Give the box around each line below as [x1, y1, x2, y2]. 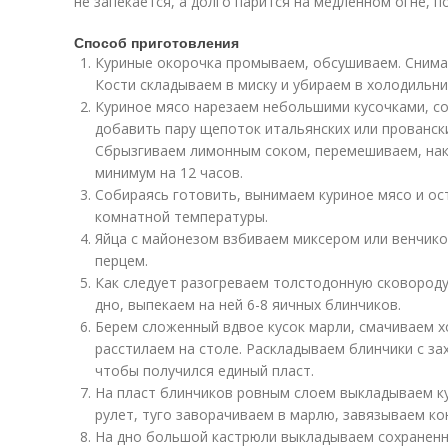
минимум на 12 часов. [95, 163, 243, 182]
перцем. [95, 251, 148, 270]
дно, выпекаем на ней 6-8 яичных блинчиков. [95, 295, 401, 314]
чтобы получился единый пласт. [95, 361, 314, 380]
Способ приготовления [74, 32, 239, 52]
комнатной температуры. [95, 207, 268, 226]
